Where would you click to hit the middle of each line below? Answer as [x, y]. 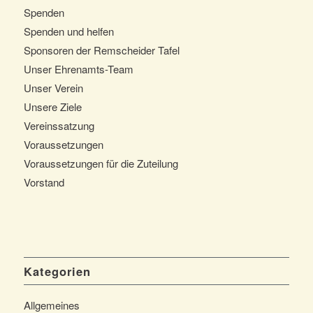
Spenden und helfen [68, 31]
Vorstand [44, 182]
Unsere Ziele [52, 106]
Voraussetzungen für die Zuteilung [101, 163]
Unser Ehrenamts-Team [78, 68]
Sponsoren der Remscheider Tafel [101, 50]
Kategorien [57, 271]
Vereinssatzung [59, 125]
